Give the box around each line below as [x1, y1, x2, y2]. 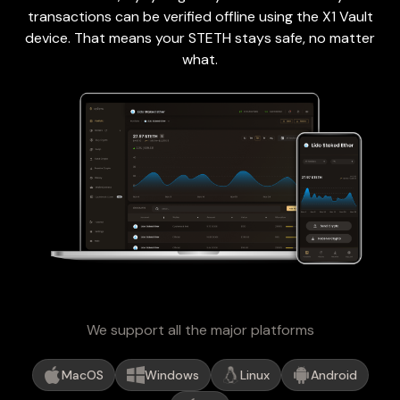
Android [310, 367, 357, 384]
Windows [144, 367, 199, 384]
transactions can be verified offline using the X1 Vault [27, 6, 373, 26]
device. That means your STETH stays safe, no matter [25, 28, 375, 47]
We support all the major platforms [86, 321, 314, 340]
